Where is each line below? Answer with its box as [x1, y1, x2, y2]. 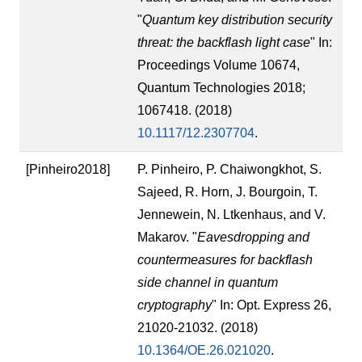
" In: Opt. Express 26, [212, 297, 331, 312]
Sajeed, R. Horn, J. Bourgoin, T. [137, 184, 318, 199]
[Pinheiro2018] [26, 162, 110, 176]
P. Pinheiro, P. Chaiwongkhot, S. [137, 162, 322, 176]
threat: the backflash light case [137, 35, 310, 49]
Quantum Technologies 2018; [137, 80, 305, 95]
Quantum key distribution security [142, 12, 332, 27]
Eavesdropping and [197, 229, 309, 244]
